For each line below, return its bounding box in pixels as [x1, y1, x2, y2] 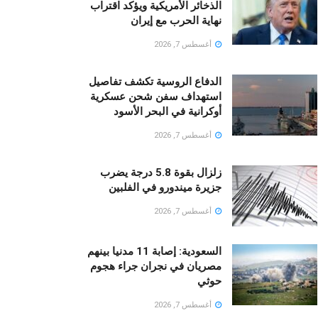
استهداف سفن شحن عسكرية [90, 90, 221, 104]
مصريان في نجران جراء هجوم [90, 260, 221, 273]
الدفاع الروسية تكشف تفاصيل [89, 75, 221, 89]
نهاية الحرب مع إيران [131, 14, 221, 28]
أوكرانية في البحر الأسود [114, 105, 221, 119]
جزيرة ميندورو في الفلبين [109, 181, 221, 194]
